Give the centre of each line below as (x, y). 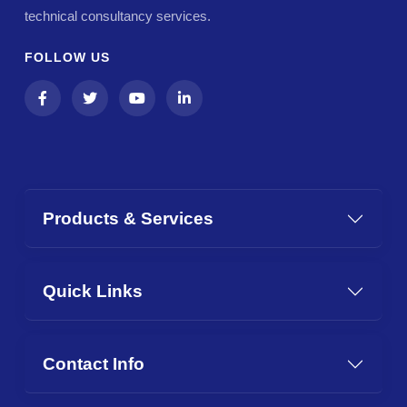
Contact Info (94, 364)
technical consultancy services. (118, 16)
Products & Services (128, 219)
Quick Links (93, 292)
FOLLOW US (67, 58)
